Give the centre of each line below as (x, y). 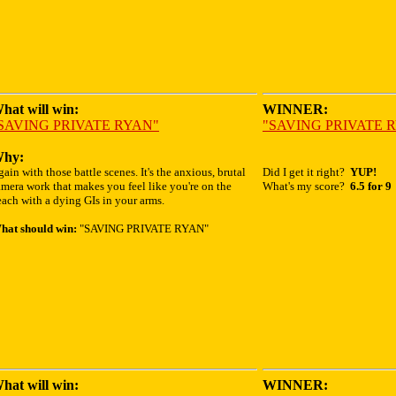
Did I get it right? (306, 172)
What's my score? (306, 186)
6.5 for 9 (371, 186)
